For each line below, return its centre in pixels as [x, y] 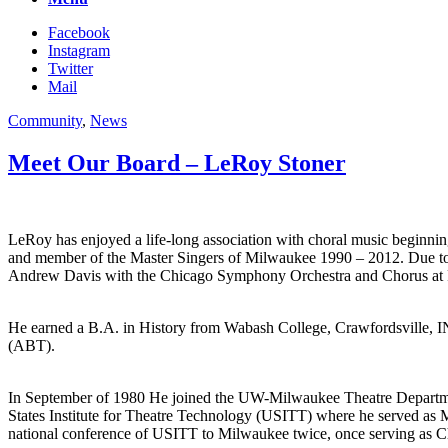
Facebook [79, 32]
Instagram [79, 50]
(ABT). [31, 345]
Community [45, 120]
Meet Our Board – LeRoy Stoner [177, 162]
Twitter [70, 68]
